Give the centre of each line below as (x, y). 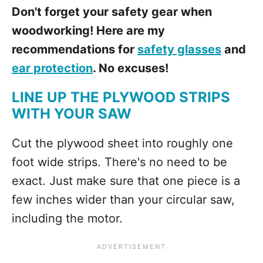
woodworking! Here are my (88, 31)
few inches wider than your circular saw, (123, 200)
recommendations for (75, 49)
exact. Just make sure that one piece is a (126, 181)
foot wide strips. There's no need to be (119, 162)
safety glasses (179, 49)
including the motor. (67, 218)
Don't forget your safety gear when (112, 12)
